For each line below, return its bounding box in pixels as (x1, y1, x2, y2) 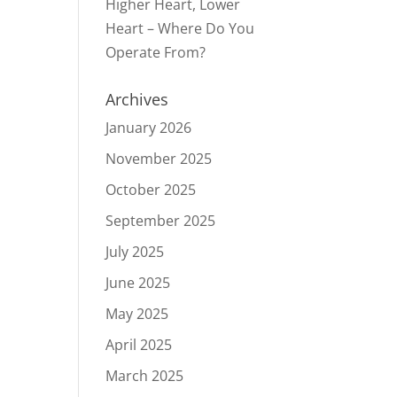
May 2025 (105, 304, 169, 323)
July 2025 (105, 242, 165, 261)
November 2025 (105, 149, 213, 168)
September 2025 (105, 211, 216, 230)
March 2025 (105, 366, 184, 385)
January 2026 (105, 118, 192, 137)
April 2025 (105, 335, 173, 354)
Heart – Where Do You (105, 19, 255, 38)
